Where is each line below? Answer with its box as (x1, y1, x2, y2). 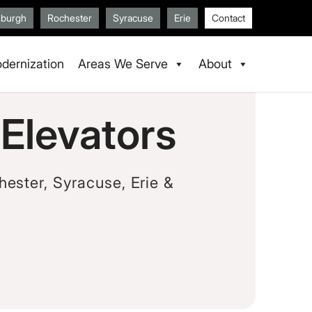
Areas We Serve (78, 56, 169, 71)
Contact (212, 12, 246, 24)
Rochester (47, 12, 93, 24)
